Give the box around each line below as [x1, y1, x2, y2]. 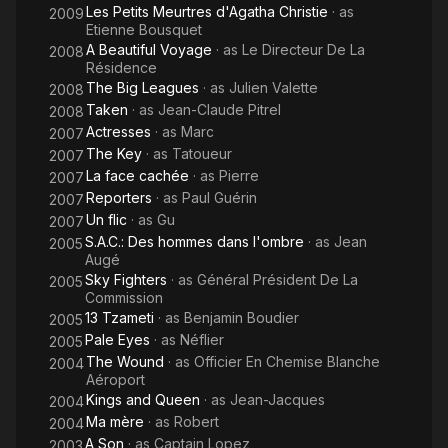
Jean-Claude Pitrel [158, 101, 281, 118]
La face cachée [86, 167, 189, 184]
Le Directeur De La [242, 41, 365, 58]
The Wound [86, 353, 164, 370]
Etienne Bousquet [86, 21, 202, 38]
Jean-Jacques [230, 391, 325, 408]
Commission [85, 289, 163, 306]
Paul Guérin [182, 189, 257, 206]
